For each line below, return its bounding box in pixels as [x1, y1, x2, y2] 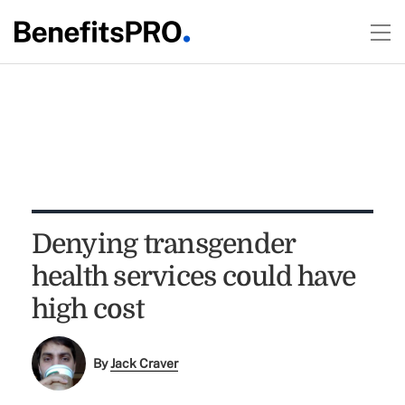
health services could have [31, 261, 356, 292]
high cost [31, 294, 144, 325]
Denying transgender [31, 229, 296, 259]
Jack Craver [110, 356, 179, 372]
